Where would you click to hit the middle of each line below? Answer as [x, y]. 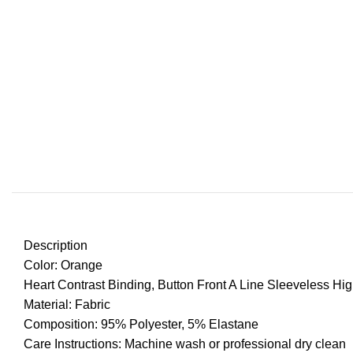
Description [56, 246]
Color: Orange [63, 266]
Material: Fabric [67, 305]
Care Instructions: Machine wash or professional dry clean [185, 344]
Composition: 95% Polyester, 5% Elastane [141, 325]
